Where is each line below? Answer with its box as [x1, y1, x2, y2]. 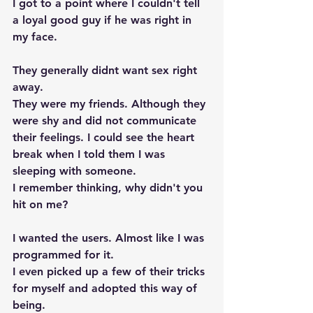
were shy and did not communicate [13, 114, 200, 127]
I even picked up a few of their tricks [13, 265, 208, 278]
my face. [13, 30, 61, 43]
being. [13, 298, 52, 312]
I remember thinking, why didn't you [13, 181, 206, 194]
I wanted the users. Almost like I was [13, 231, 208, 245]
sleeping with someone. [13, 164, 136, 177]
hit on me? [13, 198, 68, 211]
